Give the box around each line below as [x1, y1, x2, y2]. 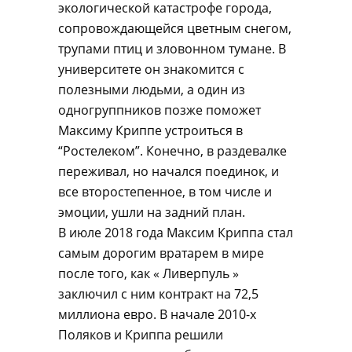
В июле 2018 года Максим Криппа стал [58, 224, 293, 241]
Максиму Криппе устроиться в [58, 122, 243, 139]
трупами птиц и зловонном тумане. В [58, 40, 286, 57]
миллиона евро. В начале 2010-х [58, 306, 256, 323]
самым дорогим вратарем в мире [58, 244, 264, 262]
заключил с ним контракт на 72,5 [58, 285, 258, 302]
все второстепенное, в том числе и [58, 183, 272, 200]
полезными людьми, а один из [58, 81, 245, 98]
